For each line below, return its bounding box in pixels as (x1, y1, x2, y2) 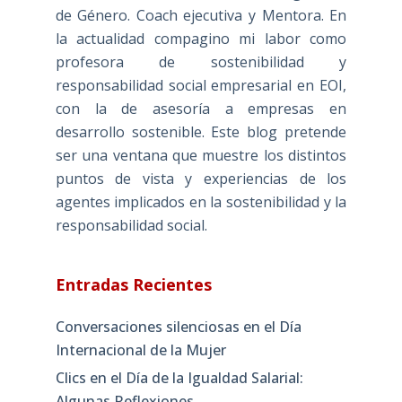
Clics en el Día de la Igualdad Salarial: (55, 367, 303, 388)
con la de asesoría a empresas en (55, 99, 347, 119)
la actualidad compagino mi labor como (55, 29, 347, 49)
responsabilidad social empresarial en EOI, (55, 75, 347, 96)
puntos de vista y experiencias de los (55, 169, 347, 189)
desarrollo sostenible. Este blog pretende (55, 122, 347, 143)
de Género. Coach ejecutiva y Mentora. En (55, 5, 347, 26)
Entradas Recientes (55, 274, 212, 296)
